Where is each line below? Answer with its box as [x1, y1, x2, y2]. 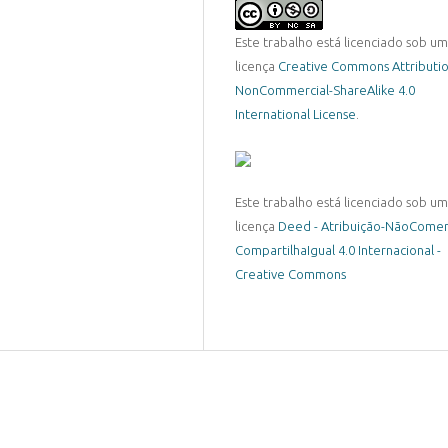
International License [234, 106, 356, 121]
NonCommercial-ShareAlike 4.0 [234, 82, 415, 97]
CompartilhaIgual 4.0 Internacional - [234, 242, 441, 257]
